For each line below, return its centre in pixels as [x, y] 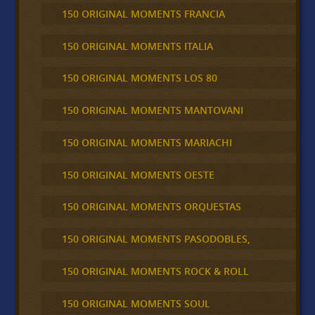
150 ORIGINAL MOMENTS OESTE [138, 174]
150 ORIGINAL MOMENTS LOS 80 [139, 78]
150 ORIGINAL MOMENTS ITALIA [137, 46]
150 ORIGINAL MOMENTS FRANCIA [143, 13]
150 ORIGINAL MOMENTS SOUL [136, 303]
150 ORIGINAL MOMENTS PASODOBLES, [156, 239]
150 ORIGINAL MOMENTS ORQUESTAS [151, 207]
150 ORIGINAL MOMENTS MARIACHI [147, 142]
